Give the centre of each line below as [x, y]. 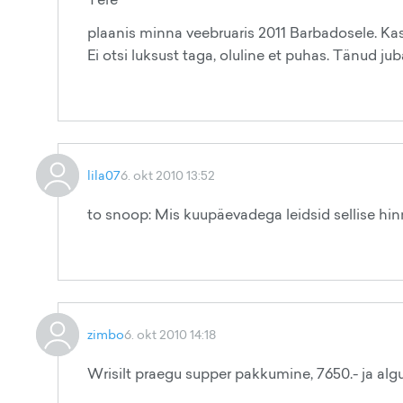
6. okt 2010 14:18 [170, 334]
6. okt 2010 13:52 [168, 175]
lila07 [104, 175]
